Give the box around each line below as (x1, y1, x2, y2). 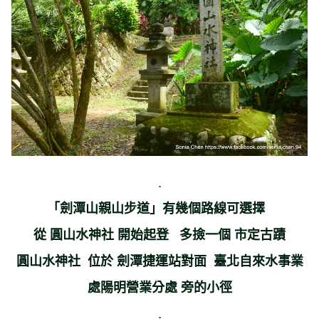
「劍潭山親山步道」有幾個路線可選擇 (47, 198, 272, 217)
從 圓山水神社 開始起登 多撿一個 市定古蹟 (33, 224, 286, 244)
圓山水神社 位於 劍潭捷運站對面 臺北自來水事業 (16, 251, 303, 270)
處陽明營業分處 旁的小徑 (87, 277, 232, 296)
